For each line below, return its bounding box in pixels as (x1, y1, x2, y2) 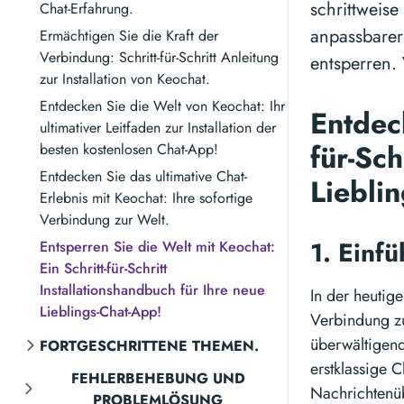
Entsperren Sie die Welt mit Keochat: (40, 236, 275, 257)
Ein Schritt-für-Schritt (40, 258, 167, 279)
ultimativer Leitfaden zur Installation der (40, 117, 276, 138)
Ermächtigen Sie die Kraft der (40, 25, 218, 46)
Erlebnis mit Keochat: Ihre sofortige (40, 188, 252, 208)
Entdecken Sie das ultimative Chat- (40, 166, 247, 187)
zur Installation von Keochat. (40, 69, 210, 89)
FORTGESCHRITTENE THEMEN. (40, 335, 259, 356)
